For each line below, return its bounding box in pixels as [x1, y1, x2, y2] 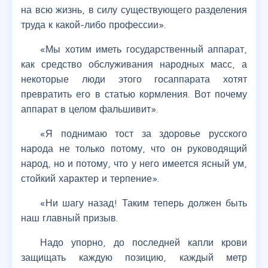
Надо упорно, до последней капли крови [40, 237, 247, 248]
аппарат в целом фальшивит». [21, 103, 158, 115]
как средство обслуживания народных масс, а [21, 59, 247, 70]
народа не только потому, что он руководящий [21, 143, 247, 154]
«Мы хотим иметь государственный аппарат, [40, 44, 247, 55]
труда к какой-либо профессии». [21, 19, 166, 31]
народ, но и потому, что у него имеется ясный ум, [21, 158, 247, 169]
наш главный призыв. [21, 212, 118, 224]
